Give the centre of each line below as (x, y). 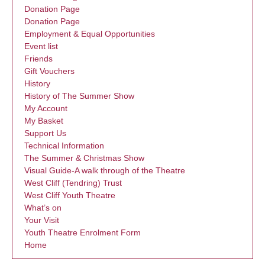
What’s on (43, 208)
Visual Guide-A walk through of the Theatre (105, 170)
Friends (38, 59)
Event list (41, 46)
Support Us (45, 133)
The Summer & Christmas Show (84, 158)
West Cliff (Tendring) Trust (73, 183)
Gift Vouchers (49, 71)
